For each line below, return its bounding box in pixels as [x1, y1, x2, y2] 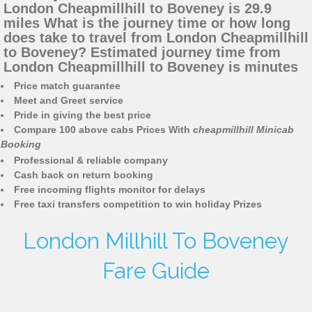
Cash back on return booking [14, 169, 153, 181]
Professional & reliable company [14, 155, 168, 166]
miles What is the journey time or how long [3, 15, 290, 31]
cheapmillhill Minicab [193, 124, 294, 136]
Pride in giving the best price [14, 109, 151, 121]
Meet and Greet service [14, 95, 123, 107]
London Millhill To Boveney [23, 228, 289, 254]
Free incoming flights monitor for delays [14, 184, 205, 196]
